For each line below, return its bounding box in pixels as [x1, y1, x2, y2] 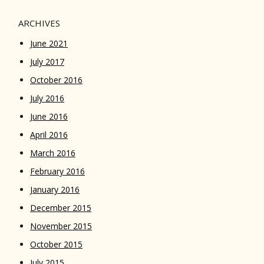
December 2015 [29, 202, 91, 214]
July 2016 [29, 93, 64, 104]
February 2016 [29, 166, 85, 177]
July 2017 [29, 56, 64, 68]
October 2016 [29, 74, 82, 86]
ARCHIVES [18, 17, 60, 29]
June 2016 [29, 111, 68, 123]
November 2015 [29, 220, 92, 232]
